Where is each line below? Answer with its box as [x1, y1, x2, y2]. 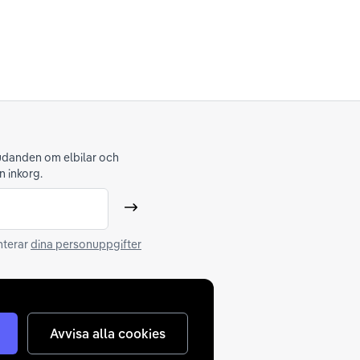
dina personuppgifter [31, 237, 141, 252]
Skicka [130, 207, 166, 221]
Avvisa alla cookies [49, 325, 166, 342]
